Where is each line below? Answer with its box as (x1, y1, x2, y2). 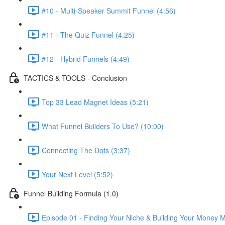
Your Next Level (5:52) (42, 169, 113, 179)
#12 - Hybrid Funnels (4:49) (42, 53, 130, 64)
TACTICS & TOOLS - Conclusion (24, 72, 127, 83)
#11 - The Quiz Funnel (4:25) (42, 29, 135, 40)
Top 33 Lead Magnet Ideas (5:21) (42, 96, 149, 107)
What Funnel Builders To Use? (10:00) (42, 121, 164, 131)
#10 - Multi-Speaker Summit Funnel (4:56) (42, 5, 176, 16)
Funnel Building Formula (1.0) (24, 188, 119, 198)
